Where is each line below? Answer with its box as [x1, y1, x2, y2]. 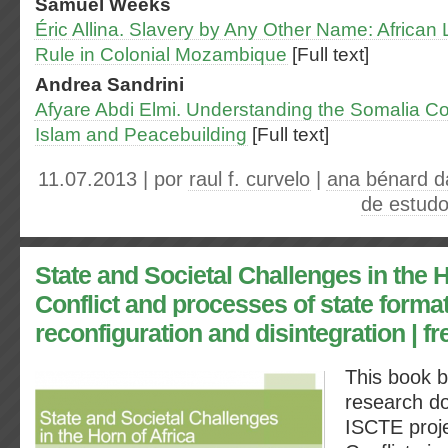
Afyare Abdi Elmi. [35, 99, 181, 120]
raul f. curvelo [189, 168, 310, 190]
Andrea [35, 74, 107, 95]
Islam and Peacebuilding [35, 124, 247, 145]
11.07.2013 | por [38, 168, 189, 190]
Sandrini [107, 74, 184, 95]
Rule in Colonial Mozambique [35, 44, 287, 65]
